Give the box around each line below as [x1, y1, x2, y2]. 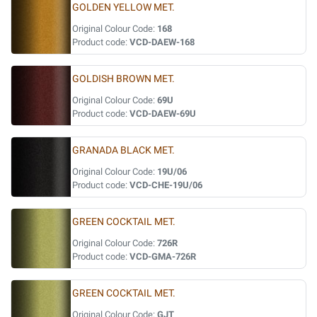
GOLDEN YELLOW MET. [72, 1, 175, 13]
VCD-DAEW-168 [129, 37, 195, 47]
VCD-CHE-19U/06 [129, 180, 202, 190]
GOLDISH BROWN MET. [72, 73, 175, 85]
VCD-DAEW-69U [129, 108, 196, 119]
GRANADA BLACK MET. [72, 144, 175, 156]
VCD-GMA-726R [129, 251, 196, 262]
